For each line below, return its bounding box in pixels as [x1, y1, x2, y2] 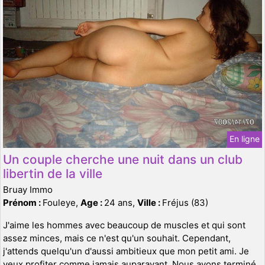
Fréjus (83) [162, 196, 208, 208]
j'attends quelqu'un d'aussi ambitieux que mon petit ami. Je [3, 245, 249, 257]
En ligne [230, 133, 260, 144]
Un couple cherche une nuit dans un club [3, 151, 243, 167]
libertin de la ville [3, 166, 102, 181]
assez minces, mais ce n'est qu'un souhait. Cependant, [3, 232, 231, 244]
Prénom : [3, 196, 43, 208]
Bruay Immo [3, 183, 53, 195]
